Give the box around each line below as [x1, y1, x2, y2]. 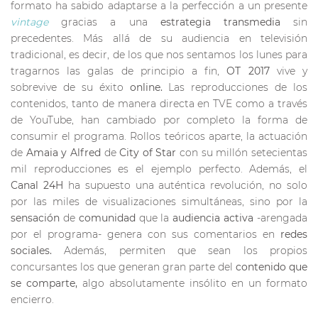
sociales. [11, 243, 52, 257]
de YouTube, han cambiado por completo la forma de [11, 113, 307, 126]
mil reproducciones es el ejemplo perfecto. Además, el [11, 162, 307, 175]
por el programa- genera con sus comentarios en [11, 227, 280, 241]
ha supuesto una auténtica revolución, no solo [67, 178, 307, 192]
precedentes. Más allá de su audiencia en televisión [11, 31, 307, 45]
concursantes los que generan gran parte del [11, 260, 236, 273]
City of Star [119, 146, 180, 159]
